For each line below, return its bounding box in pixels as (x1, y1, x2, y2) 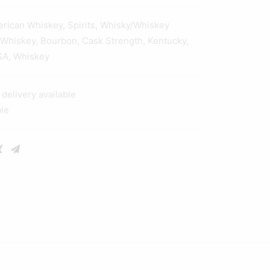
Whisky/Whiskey (100, 19, 169, 31)
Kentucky (148, 35, 186, 46)
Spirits (67, 19, 95, 31)
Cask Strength (82, 35, 143, 46)
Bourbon (40, 35, 77, 46)
